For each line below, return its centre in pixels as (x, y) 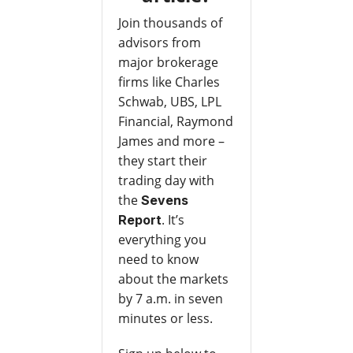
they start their (162, 161)
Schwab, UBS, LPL (169, 102)
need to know (158, 260)
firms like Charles (169, 82)
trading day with (166, 181)
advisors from (159, 43)
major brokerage (168, 63)
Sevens (164, 201)
